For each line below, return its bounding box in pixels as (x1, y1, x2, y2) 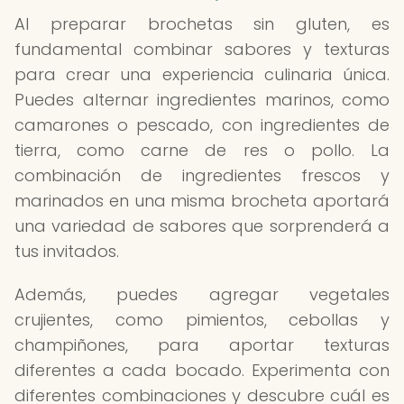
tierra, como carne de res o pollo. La (14, 139, 390, 161)
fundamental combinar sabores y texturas (14, 38, 390, 60)
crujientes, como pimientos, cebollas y (14, 308, 390, 331)
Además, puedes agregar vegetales (14, 283, 390, 306)
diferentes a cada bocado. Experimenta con (14, 359, 390, 381)
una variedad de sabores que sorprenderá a (14, 215, 390, 237)
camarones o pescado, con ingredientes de (14, 114, 390, 136)
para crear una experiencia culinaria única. (14, 63, 390, 86)
